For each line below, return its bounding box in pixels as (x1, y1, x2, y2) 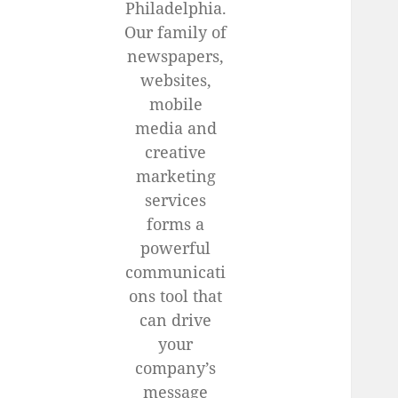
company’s (135, 357, 217, 379)
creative (145, 141, 207, 163)
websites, (139, 69, 211, 92)
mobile (148, 93, 203, 115)
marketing (135, 165, 216, 187)
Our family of (124, 21, 227, 44)
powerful (140, 237, 211, 259)
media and (134, 117, 217, 139)
